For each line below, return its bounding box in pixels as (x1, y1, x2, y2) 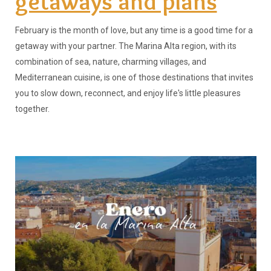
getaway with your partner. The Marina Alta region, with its (15, 41, 237, 51)
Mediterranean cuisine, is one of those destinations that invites (15, 73, 253, 83)
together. (15, 104, 50, 114)
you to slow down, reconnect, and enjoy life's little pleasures (15, 88, 241, 99)
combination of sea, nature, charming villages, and (15, 57, 206, 67)
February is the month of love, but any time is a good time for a (15, 25, 253, 36)
